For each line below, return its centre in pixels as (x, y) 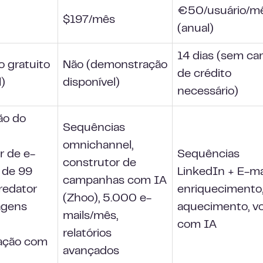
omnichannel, (98, 146)
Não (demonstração (115, 65)
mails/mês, (90, 216)
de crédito (204, 74)
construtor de (100, 163)
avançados (91, 252)
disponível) (91, 83)
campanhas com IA (115, 181)
